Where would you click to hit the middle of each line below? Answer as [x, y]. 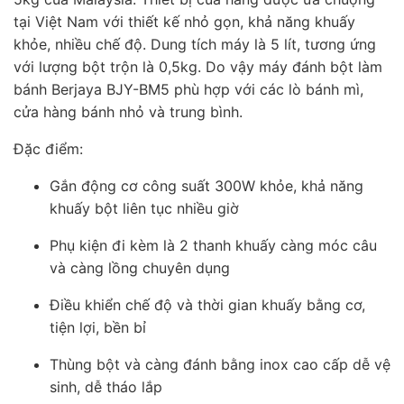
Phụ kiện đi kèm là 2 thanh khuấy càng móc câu [213, 245]
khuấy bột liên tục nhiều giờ [144, 208]
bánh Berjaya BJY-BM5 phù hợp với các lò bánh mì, [188, 89]
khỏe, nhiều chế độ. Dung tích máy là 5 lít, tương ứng [195, 44]
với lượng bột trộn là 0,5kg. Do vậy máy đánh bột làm [198, 66]
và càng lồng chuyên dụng [140, 267]
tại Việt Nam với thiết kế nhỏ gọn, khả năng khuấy [184, 21]
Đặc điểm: [48, 148]
